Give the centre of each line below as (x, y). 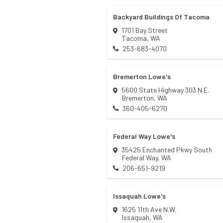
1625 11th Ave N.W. (149, 210)
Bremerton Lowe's (142, 77)
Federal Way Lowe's (144, 136)
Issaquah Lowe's (139, 196)
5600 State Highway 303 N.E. (165, 90)
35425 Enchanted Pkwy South (167, 150)
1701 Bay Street (145, 30)
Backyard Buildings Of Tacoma (161, 17)
